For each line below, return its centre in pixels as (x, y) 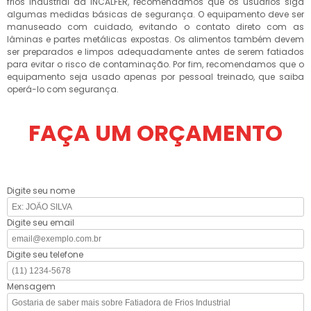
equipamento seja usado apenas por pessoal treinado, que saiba (155, 77)
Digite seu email (41, 222)
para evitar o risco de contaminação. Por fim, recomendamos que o (155, 64)
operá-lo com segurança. (63, 89)
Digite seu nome (41, 191)
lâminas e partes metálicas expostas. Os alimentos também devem (155, 39)
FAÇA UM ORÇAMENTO (155, 133)
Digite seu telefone (45, 254)
